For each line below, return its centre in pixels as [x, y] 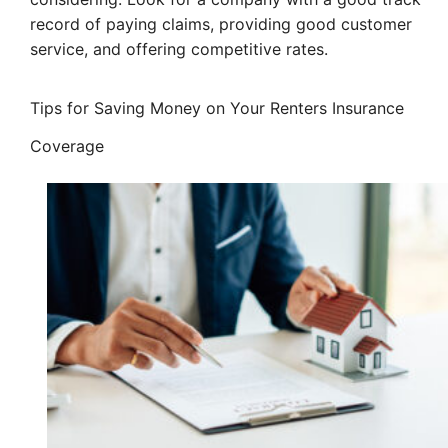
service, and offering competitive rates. [179, 49]
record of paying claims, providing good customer [221, 24]
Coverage [67, 146]
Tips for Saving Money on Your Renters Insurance [217, 108]
